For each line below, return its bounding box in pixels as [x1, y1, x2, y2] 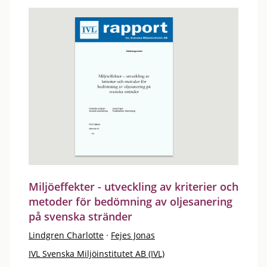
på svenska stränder [29, 209, 132, 223]
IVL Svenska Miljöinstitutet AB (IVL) [29, 248, 164, 259]
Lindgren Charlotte [29, 229, 104, 241]
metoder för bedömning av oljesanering [29, 194, 232, 209]
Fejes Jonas [111, 229, 155, 241]
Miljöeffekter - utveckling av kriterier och [29, 179, 238, 194]
